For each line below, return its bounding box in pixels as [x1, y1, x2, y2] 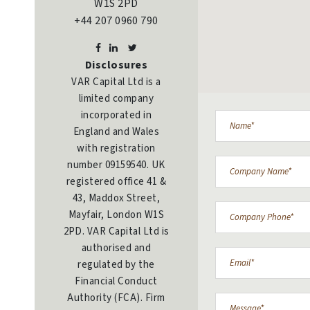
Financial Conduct [75, 273, 158, 289]
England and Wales [73, 124, 160, 139]
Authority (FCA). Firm [67, 290, 165, 305]
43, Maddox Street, [72, 190, 161, 206]
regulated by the [77, 257, 155, 272]
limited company [78, 91, 154, 106]
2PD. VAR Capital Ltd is [63, 224, 170, 239]
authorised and [81, 240, 152, 255]
